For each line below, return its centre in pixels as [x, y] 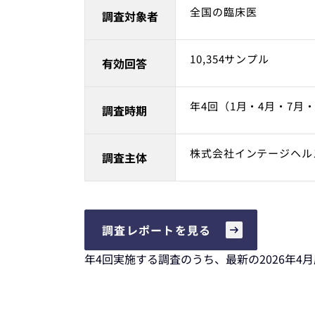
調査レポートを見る [157, 230]
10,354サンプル [230, 59]
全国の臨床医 [224, 12]
